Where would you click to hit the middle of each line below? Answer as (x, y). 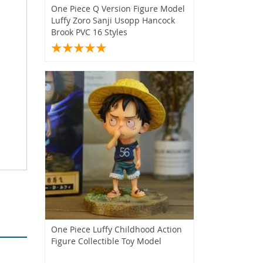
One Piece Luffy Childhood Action (117, 229)
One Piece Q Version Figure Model (118, 8)
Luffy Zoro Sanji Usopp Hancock (113, 20)
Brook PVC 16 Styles (89, 32)
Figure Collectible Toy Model (106, 241)
